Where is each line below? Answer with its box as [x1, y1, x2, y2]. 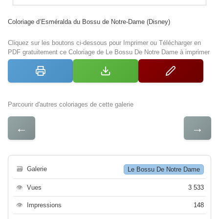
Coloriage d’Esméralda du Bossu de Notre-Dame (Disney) [8, 18, 170, 26]
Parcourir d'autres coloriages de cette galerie [8, 101, 133, 109]
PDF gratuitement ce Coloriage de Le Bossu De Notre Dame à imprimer [8, 48, 210, 56]
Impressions [27, 201, 62, 209]
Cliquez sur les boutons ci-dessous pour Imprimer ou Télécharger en [8, 39, 201, 47]
